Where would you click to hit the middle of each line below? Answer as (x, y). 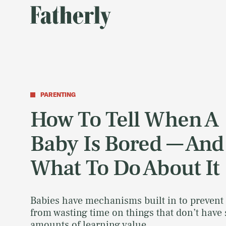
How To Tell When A (125, 120)
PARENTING (58, 95)
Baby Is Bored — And (127, 144)
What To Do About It (125, 168)
